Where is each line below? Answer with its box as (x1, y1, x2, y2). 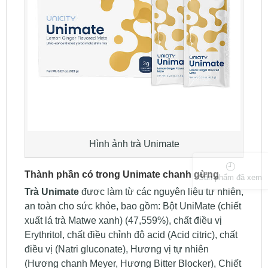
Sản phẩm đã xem (199, 172, 262, 182)
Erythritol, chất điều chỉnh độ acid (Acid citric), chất (24, 230, 237, 240)
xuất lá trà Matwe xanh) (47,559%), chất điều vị (24, 215, 222, 226)
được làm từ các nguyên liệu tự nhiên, (81, 187, 243, 197)
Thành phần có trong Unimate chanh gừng (24, 169, 219, 180)
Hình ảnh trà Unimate (89, 138, 179, 149)
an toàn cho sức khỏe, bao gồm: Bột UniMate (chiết (24, 201, 241, 212)
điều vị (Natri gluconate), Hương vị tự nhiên (24, 244, 209, 255)
